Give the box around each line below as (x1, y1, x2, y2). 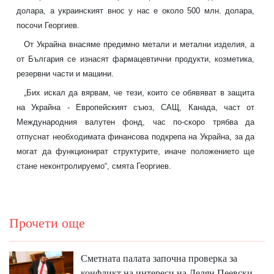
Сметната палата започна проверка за (80, 253, 237, 264)
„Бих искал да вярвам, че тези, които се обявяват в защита (24, 87, 255, 97)
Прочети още (9, 216, 85, 231)
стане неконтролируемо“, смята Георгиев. (17, 161, 171, 171)
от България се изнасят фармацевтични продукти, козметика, (17, 54, 255, 64)
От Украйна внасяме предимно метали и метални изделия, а (24, 39, 255, 49)
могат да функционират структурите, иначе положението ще (17, 146, 255, 156)
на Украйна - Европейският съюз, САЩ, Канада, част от (17, 102, 255, 112)
